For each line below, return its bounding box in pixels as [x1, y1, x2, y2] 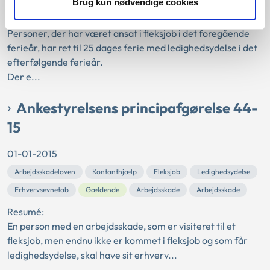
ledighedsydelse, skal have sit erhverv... [7, 248, 177, 261]
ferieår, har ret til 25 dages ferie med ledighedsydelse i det [7, 41, 257, 54]
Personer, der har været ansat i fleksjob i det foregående [7, 27, 250, 39]
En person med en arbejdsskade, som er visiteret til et [7, 219, 236, 232]
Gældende [86, 184, 119, 194]
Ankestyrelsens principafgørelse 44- [16, 98, 258, 117]
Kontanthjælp [92, 166, 137, 176]
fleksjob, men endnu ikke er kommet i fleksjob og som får [7, 234, 248, 246]
